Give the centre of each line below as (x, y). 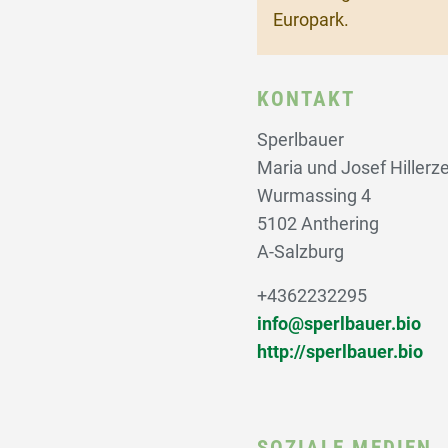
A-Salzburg (300, 252)
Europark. (310, 20)
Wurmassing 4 (313, 196)
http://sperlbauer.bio (339, 352)
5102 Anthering (317, 224)
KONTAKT (306, 98)
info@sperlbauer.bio (338, 324)
